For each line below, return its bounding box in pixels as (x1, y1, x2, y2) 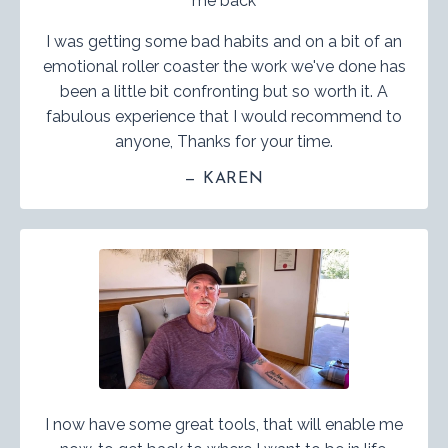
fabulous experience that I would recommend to (46, 106, 402, 126)
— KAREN (184, 170, 264, 187)
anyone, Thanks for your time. (115, 131, 333, 151)
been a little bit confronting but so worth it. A (60, 81, 388, 101)
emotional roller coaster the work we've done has (42, 56, 406, 76)
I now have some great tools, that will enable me (45, 414, 403, 434)
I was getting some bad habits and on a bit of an (46, 31, 402, 51)
